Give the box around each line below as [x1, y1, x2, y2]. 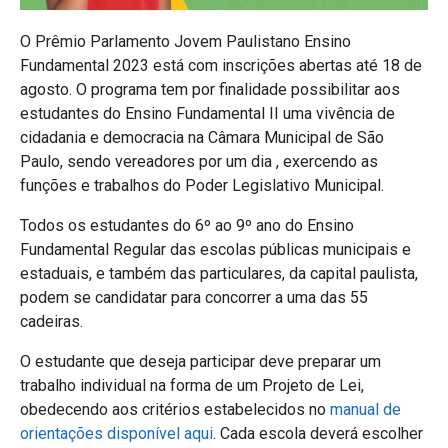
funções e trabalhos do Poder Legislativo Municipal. [20, 175, 384, 195]
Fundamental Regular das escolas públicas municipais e [20, 239, 411, 259]
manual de [330, 399, 401, 419]
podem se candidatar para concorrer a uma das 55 [20, 287, 368, 307]
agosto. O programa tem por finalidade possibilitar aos [20, 79, 400, 99]
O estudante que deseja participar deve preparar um [20, 351, 381, 371]
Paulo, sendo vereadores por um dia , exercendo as [20, 151, 378, 171]
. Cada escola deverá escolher [213, 423, 423, 443]
